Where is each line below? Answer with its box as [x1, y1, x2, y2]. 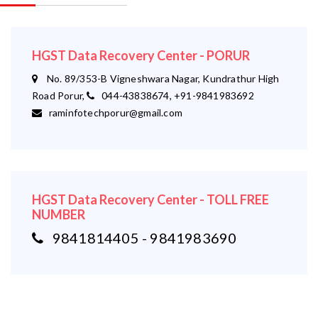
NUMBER [32, 207, 85, 222]
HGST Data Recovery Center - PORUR [32, 48, 250, 63]
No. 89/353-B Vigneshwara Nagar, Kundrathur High [38, 72, 280, 84]
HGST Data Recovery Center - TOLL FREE [32, 192, 269, 207]
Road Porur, [32, 89, 87, 102]
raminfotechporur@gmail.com [42, 106, 183, 119]
